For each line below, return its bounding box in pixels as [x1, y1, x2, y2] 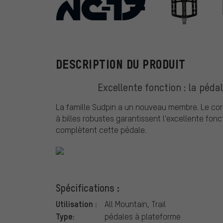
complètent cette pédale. [56, 124, 146, 135]
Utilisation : [56, 198, 97, 210]
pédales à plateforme [105, 211, 181, 222]
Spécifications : [56, 181, 119, 195]
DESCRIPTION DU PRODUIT [56, 58, 186, 72]
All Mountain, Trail [105, 199, 166, 210]
